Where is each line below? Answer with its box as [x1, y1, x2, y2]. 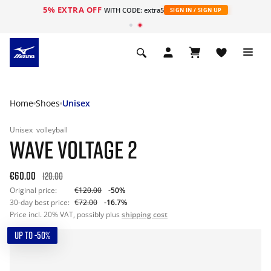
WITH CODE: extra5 [103, 5, 164, 15]
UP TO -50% [15, 229, 50, 241]
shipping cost [122, 209, 168, 220]
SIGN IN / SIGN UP [169, 6, 222, 14]
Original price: [10, 185, 57, 195]
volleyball [36, 125, 68, 135]
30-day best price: [10, 197, 70, 207]
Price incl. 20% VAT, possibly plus [10, 209, 122, 220]
